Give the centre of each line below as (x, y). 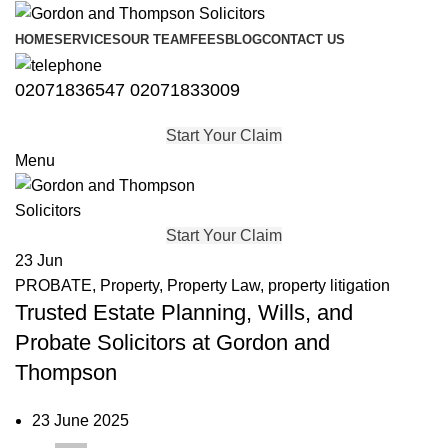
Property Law (213, 285)
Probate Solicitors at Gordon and (172, 342)
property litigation (329, 285)
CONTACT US (303, 40)
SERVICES (87, 40)
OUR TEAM (155, 40)
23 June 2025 (80, 420)
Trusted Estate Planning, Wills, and (184, 312)
